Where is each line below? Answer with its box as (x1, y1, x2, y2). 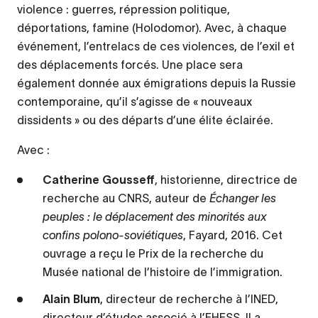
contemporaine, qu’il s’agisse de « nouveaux (17, 95, 252, 109)
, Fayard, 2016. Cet (183, 229, 283, 242)
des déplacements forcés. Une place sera (17, 58, 243, 72)
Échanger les (209, 192, 276, 205)
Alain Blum (43, 292, 100, 306)
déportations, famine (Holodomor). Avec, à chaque (17, 21, 287, 35)
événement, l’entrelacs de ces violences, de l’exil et (17, 40, 295, 53)
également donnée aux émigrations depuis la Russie (17, 77, 296, 90)
